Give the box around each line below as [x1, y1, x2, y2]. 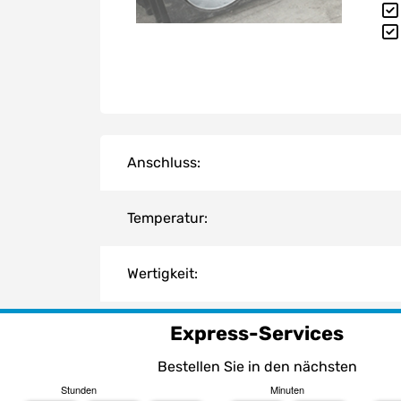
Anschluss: [127, 154, 200, 172]
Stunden [61, 381, 97, 397]
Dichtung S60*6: [127, 376, 239, 394]
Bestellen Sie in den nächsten [157, 358, 357, 376]
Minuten [270, 381, 304, 397]
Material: [127, 320, 184, 338]
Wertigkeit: [127, 265, 198, 283]
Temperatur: [127, 209, 208, 227]
